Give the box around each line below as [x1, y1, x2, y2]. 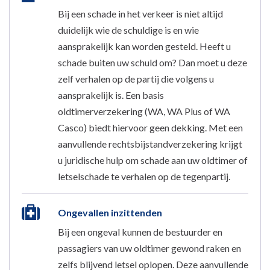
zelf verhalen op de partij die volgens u [58, 72, 214, 84]
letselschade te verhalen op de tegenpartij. [58, 170, 230, 182]
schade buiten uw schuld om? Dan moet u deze [58, 56, 247, 68]
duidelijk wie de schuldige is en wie [58, 24, 199, 36]
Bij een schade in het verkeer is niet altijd [58, 7, 223, 19]
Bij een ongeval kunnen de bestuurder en [58, 225, 222, 237]
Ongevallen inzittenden [58, 206, 162, 218]
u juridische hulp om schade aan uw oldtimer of [58, 154, 248, 166]
